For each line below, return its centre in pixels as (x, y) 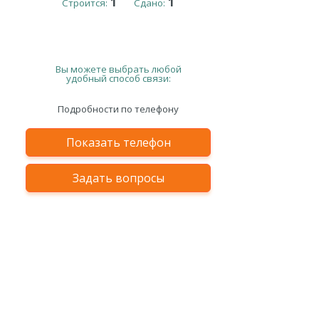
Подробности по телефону (118, 109)
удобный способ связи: (118, 78)
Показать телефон (118, 142)
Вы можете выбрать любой (118, 69)
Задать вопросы (118, 178)
